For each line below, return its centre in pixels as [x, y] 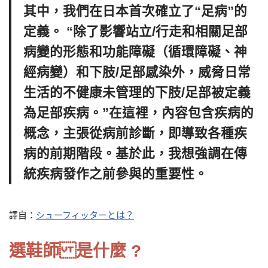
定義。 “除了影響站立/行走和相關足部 [135, 32]
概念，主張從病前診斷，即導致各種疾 [135, 133]
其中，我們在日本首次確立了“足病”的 [135, 11]
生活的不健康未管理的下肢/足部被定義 [137, 93]
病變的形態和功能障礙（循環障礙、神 [135, 52]
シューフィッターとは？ [85, 215]
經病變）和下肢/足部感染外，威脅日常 [137, 72]
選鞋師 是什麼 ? [75, 251]
